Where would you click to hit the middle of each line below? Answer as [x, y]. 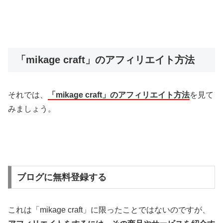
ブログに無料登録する [61, 177]
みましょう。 [32, 109]
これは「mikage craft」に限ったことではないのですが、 [109, 210]
